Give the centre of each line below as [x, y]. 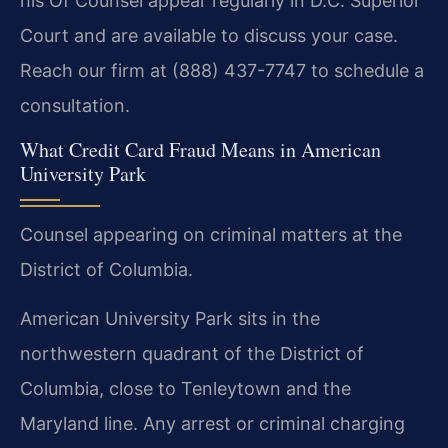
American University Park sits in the [170, 319]
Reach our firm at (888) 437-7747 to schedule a [222, 71]
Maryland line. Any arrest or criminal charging [212, 424]
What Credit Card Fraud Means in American [200, 149]
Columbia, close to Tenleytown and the [185, 389]
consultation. [75, 106]
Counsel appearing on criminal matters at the [211, 234]
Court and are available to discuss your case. [209, 36]
